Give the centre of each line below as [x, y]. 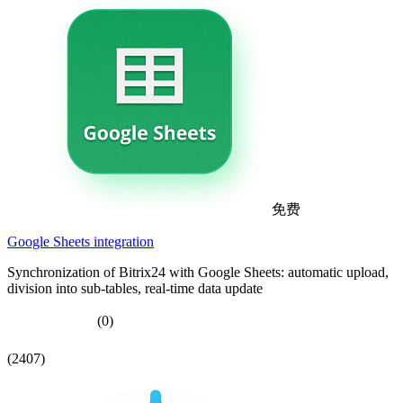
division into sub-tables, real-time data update [135, 289]
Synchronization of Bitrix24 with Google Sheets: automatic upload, [198, 273]
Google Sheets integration [81, 242]
